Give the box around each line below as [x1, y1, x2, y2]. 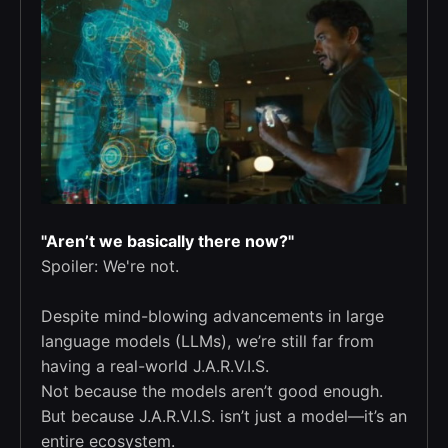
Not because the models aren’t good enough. [41, 381, 383, 402]
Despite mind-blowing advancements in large [41, 306, 384, 327]
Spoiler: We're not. [41, 256, 179, 277]
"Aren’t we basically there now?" [41, 231, 294, 252]
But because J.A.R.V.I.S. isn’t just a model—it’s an [41, 406, 407, 427]
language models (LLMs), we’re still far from [41, 331, 374, 352]
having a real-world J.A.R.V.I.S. [41, 356, 269, 377]
